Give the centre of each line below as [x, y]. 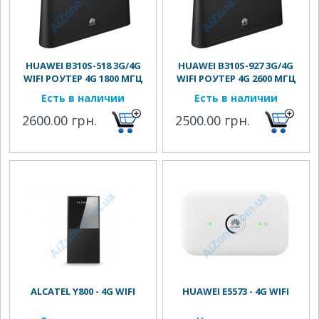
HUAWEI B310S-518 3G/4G [83, 66]
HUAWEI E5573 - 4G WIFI [236, 291]
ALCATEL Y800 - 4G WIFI [83, 291]
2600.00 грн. [60, 120]
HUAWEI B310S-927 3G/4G [236, 66]
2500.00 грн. [213, 120]
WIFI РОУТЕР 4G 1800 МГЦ [83, 78]
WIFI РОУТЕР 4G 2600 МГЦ [236, 78]
